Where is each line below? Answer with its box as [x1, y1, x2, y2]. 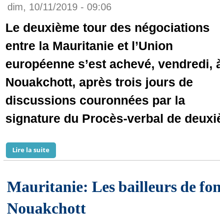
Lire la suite [12, 145, 50, 154]
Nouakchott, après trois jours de [5, 75, 193, 89]
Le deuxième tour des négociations [5, 21, 210, 34]
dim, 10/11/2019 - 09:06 [7, 1, 111, 12]
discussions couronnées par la [5, 93, 185, 107]
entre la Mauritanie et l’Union [5, 39, 173, 53]
